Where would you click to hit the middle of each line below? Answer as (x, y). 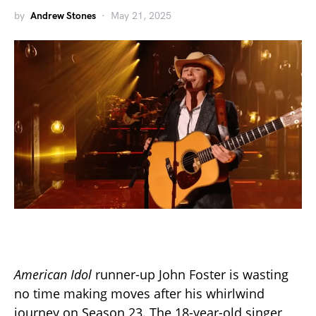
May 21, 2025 (141, 16)
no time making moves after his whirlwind (139, 294)
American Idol (53, 275)
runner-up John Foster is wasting (190, 275)
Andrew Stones (63, 16)
